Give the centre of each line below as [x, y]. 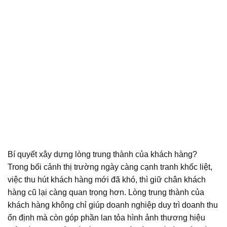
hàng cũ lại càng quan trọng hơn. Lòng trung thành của [106, 192]
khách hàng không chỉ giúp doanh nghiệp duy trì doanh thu [113, 205]
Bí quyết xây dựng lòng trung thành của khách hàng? [102, 154]
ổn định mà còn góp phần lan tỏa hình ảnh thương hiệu [106, 217]
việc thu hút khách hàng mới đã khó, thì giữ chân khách [107, 179]
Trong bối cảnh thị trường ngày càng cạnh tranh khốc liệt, [110, 167]
